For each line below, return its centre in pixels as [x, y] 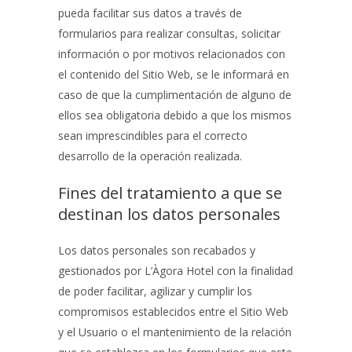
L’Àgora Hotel [179, 271]
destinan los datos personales [169, 214]
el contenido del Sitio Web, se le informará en [174, 74]
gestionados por [101, 271]
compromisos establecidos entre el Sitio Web [173, 312]
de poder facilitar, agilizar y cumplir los [155, 291]
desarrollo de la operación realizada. [150, 156]
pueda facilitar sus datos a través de [150, 13]
